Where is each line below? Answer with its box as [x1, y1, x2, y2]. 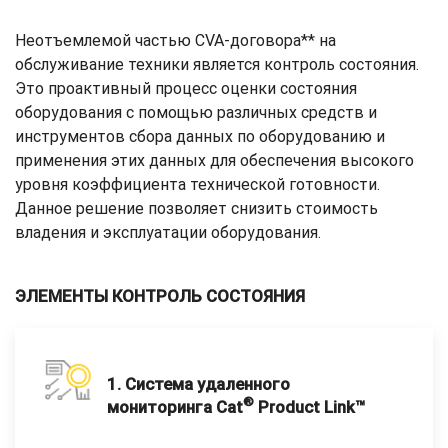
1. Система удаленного [106, 373, 290, 394]
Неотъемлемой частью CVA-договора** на [15, 30, 336, 50]
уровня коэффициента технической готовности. [15, 174, 380, 194]
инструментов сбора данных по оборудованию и [15, 126, 385, 146]
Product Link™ [253, 396, 366, 417]
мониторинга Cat [106, 396, 243, 417]
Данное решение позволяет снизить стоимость [15, 198, 378, 218]
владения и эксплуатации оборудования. [15, 222, 321, 242]
